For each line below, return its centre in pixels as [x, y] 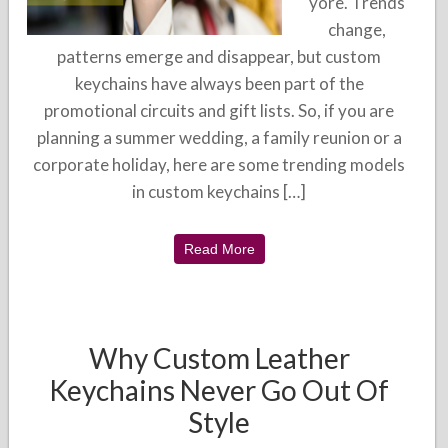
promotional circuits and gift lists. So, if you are [219, 110]
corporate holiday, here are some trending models [219, 164]
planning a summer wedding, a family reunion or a [219, 137]
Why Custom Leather [219, 358]
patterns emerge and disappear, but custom [219, 56]
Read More [219, 249]
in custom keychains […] [219, 191]
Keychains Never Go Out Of [219, 390]
